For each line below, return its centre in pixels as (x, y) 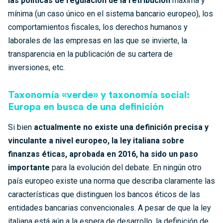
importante (29, 168)
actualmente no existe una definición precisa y (121, 127)
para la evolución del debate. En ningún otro (126, 168)
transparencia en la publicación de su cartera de (90, 54)
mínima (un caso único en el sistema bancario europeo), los (111, 14)
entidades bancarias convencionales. (73, 208)
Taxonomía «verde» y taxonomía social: (99, 95)
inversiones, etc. (37, 68)
